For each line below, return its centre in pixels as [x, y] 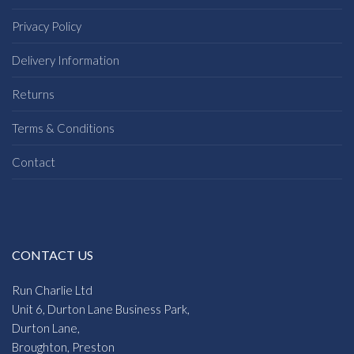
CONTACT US [53, 255]
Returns [33, 94]
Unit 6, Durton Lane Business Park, [101, 309]
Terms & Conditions [63, 128]
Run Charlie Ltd [52, 290]
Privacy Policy [47, 26]
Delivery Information [66, 60]
